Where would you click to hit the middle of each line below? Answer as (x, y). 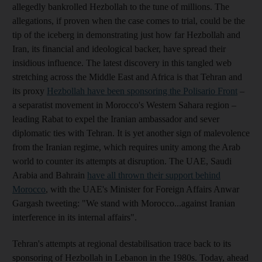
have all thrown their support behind (154, 175)
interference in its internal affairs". (75, 217)
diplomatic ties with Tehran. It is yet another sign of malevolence (131, 133)
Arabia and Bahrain (50, 175)
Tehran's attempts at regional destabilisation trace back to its (122, 243)
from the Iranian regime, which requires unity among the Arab (126, 147)
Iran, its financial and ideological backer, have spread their (119, 49)
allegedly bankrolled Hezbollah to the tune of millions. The (121, 6)
